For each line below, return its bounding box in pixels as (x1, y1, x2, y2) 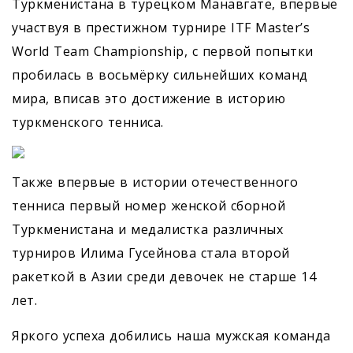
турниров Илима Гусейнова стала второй (12, 243, 290, 262)
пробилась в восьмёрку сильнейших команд (12, 65, 308, 84)
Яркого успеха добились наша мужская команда (12, 326, 331, 344)
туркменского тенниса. (12, 113, 164, 131)
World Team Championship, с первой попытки (12, 42, 314, 60)
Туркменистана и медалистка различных (12, 220, 283, 238)
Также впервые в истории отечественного (12, 173, 298, 191)
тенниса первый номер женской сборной (12, 196, 285, 214)
